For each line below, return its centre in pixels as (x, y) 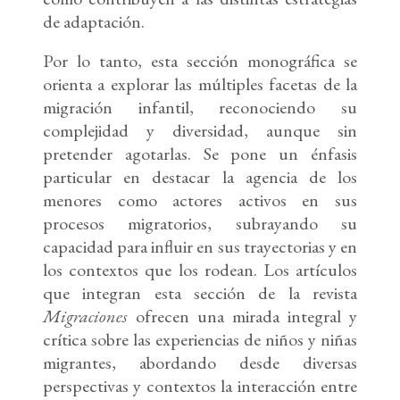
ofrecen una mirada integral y (242, 317)
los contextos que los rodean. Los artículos (200, 270)
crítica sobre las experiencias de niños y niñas (200, 340)
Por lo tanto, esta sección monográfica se (200, 61)
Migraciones (85, 317)
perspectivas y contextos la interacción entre (200, 386)
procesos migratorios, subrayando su (200, 224)
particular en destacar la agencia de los (200, 177)
